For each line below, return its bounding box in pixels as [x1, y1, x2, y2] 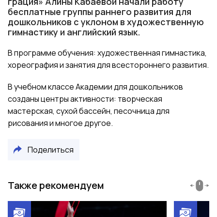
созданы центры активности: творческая [8, 93, 162, 105]
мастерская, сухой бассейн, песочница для [8, 106, 170, 117]
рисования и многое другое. [8, 118, 113, 129]
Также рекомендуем [8, 179, 104, 192]
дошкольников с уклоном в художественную [8, 16, 204, 28]
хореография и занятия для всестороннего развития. [8, 60, 209, 71]
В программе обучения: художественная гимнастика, [8, 47, 207, 59]
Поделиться [28, 144, 74, 155]
